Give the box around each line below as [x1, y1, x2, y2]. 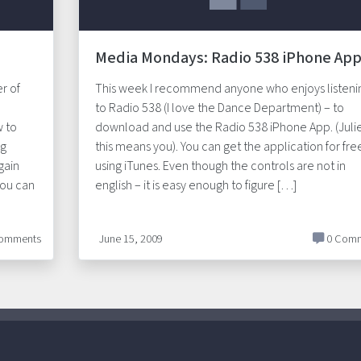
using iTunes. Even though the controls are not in [94, 157, 346, 175]
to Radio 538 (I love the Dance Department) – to [94, 99, 344, 117]
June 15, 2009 [98, 230, 163, 247]
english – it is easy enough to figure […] [94, 176, 297, 194]
